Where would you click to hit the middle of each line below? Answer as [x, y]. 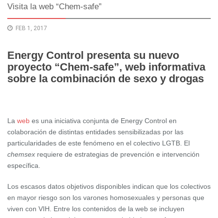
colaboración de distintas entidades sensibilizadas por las [95, 132]
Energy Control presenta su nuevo [93, 55]
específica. [24, 165]
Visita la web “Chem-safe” [54, 6]
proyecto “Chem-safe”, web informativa [106, 67]
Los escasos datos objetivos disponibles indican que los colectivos [109, 186]
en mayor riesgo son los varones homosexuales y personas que [106, 197]
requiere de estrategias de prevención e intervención [118, 154]
